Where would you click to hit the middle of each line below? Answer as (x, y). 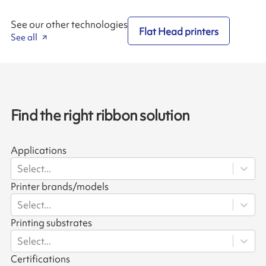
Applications (38, 151)
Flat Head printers (179, 31)
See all (24, 38)
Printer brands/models (59, 187)
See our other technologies (69, 25)
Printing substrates (51, 223)
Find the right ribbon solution (100, 116)
